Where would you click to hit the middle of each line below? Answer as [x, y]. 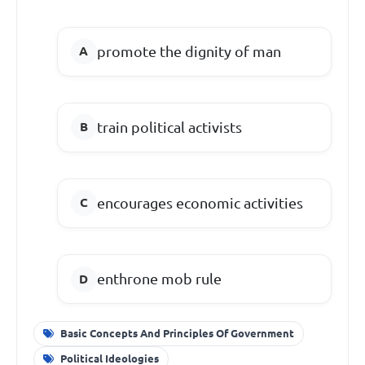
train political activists [169, 127]
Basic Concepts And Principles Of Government [177, 333]
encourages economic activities [200, 202]
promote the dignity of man [189, 51]
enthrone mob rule [159, 279]
